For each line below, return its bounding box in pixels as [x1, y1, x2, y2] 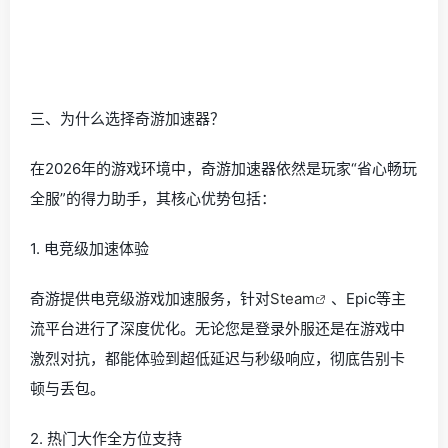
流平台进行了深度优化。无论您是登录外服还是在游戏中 [30, 319, 405, 339]
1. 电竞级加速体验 [30, 239, 149, 259]
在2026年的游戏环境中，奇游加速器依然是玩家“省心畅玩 [30, 159, 417, 179]
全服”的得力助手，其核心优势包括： [30, 189, 276, 209]
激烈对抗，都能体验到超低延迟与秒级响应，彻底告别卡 [30, 349, 405, 369]
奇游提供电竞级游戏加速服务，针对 [30, 289, 270, 309]
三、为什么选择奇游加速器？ [30, 109, 225, 129]
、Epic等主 [331, 289, 406, 309]
